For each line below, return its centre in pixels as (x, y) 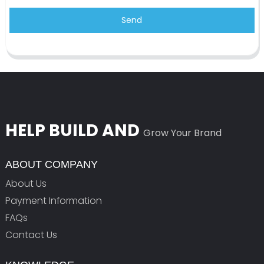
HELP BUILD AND (74, 130)
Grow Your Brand (182, 133)
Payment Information (53, 200)
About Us (26, 183)
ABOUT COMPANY (51, 164)
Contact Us (31, 235)
